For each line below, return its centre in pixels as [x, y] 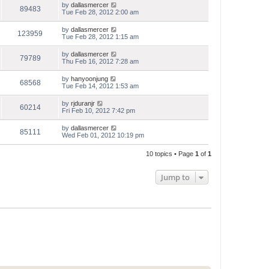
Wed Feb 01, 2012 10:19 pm [103, 135]
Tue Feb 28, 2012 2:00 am [100, 12]
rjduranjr [83, 103]
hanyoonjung [89, 79]
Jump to [175, 177]
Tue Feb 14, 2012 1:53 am [100, 86]
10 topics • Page [171, 154]
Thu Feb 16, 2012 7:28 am [100, 61]
